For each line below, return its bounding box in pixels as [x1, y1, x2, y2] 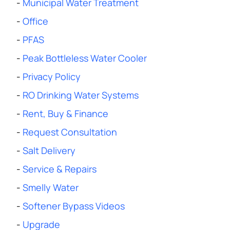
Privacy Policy [23, 70, 81, 83]
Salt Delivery [23, 144, 75, 157]
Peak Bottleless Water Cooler [23, 52, 147, 64]
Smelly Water [23, 181, 79, 194]
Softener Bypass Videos [23, 200, 125, 212]
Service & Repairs [23, 163, 97, 175]
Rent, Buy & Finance [23, 107, 108, 120]
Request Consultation [23, 126, 117, 138]
